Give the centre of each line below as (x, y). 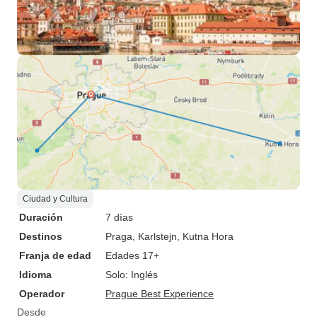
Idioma (35, 275)
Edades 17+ (132, 255)
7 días (119, 217)
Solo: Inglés (132, 275)
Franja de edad (55, 255)
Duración (41, 217)
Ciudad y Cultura (55, 199)
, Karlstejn (155, 236)
